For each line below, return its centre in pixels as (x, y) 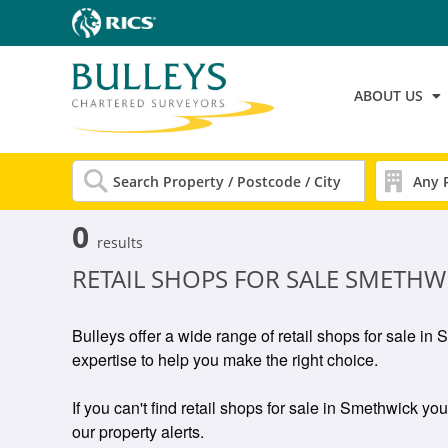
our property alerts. (138, 431)
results (120, 242)
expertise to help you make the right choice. (225, 359)
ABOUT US (388, 95)
